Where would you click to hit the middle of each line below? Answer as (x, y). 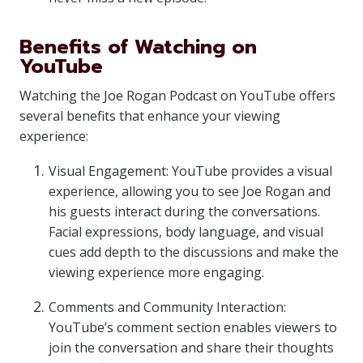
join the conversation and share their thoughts (191, 348)
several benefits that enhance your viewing (150, 116)
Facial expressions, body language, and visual (186, 232)
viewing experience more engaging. (156, 272)
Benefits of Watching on (138, 47)
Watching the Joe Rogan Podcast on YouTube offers (177, 96)
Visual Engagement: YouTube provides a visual (190, 171)
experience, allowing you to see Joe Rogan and (190, 191)
